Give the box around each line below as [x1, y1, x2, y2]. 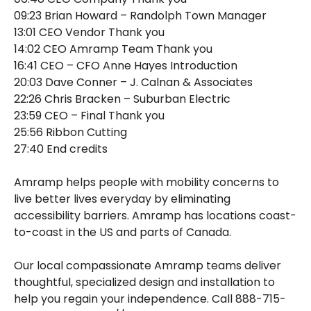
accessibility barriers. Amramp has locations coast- [14, 208, 296, 224]
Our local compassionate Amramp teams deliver [14, 258, 281, 274]
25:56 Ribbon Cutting [14, 124, 127, 141]
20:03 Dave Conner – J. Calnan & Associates [14, 74, 253, 91]
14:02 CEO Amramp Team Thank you [14, 41, 212, 58]
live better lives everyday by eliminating [14, 191, 230, 208]
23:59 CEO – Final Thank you [14, 108, 165, 124]
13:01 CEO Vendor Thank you [14, 24, 165, 41]
